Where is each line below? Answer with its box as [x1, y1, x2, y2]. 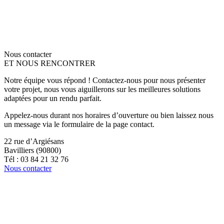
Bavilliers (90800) [4, 145, 61, 154]
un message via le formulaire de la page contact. [4, 119, 154, 128]
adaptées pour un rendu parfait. [4, 93, 101, 102]
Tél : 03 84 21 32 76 [4, 154, 68, 163]
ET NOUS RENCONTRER [4, 58, 95, 67]
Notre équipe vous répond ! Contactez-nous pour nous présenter [4, 75, 205, 84]
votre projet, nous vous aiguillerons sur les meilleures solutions [4, 84, 200, 93]
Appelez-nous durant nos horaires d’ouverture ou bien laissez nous [4, 110, 213, 119]
